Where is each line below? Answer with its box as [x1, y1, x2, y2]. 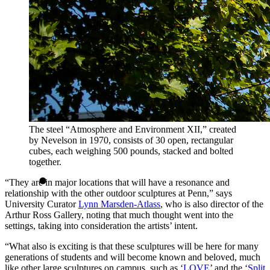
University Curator [5, 199, 78, 210]
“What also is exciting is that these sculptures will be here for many [5, 241, 259, 252]
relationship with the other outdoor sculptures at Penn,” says [5, 188, 232, 199]
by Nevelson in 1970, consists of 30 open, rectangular [29, 135, 233, 146]
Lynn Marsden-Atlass [78, 199, 160, 210]
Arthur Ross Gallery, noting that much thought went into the [5, 210, 233, 221]
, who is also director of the [160, 199, 263, 210]
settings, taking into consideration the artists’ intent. [5, 221, 202, 231]
